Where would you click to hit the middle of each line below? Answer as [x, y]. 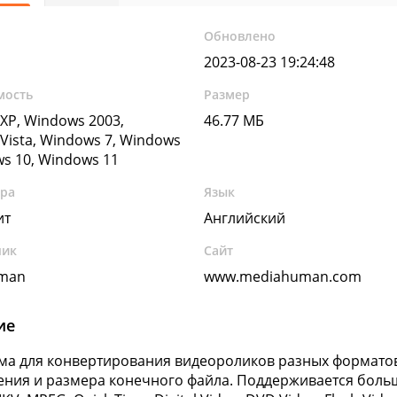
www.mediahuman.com [283, 276]
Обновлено [240, 36]
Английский [245, 218]
